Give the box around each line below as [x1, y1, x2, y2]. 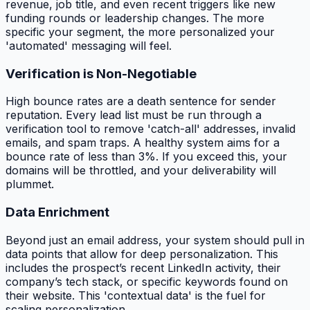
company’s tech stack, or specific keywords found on [6, 274, 288, 289]
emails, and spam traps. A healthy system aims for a [6, 136, 280, 150]
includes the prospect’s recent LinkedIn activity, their [6, 260, 281, 275]
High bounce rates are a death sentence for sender [6, 94, 276, 109]
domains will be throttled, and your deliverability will [6, 163, 276, 178]
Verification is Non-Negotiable [6, 65, 197, 82]
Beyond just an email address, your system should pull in [6, 232, 304, 247]
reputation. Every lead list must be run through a [6, 108, 262, 122]
